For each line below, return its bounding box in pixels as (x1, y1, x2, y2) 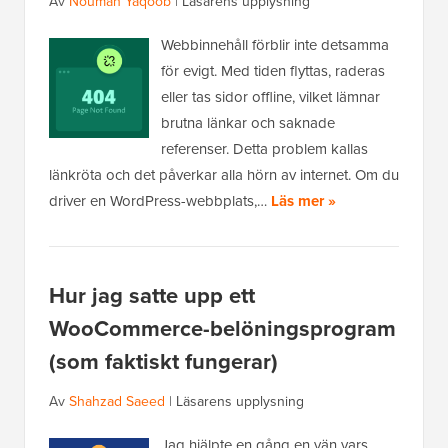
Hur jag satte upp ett (49, 279, 255, 312)
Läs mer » (271, 190, 336, 213)
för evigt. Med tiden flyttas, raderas (161, 60, 385, 82)
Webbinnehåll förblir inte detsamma (161, 34, 389, 56)
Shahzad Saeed (69, 391, 165, 412)
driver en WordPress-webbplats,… (49, 190, 271, 212)
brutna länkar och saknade (161, 112, 335, 134)
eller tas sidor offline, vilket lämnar (161, 86, 380, 108)
